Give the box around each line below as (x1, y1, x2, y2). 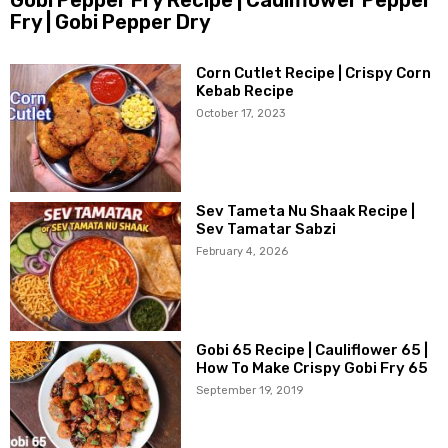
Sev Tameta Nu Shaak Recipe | (196, 202, 416, 221)
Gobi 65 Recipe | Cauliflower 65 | (196, 340, 429, 359)
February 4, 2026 (196, 245, 289, 259)
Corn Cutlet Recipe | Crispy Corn (196, 63, 432, 82)
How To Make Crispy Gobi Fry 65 (196, 358, 429, 377)
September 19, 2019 (196, 383, 304, 397)
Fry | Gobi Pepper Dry (10, 9, 211, 34)
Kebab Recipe (196, 81, 295, 100)
